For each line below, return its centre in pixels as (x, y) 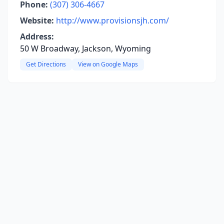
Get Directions (46, 64)
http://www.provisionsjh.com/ (112, 20)
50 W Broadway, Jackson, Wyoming (85, 48)
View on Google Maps (108, 64)
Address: (37, 36)
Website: (37, 20)
